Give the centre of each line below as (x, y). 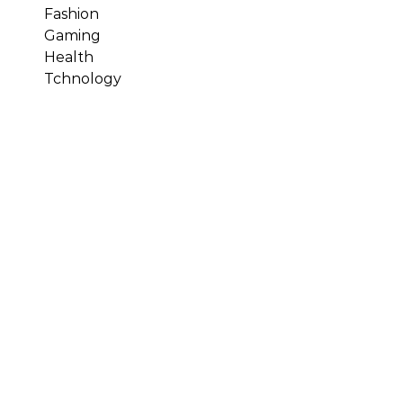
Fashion (72, 14)
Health (69, 57)
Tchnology (83, 79)
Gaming (72, 36)
